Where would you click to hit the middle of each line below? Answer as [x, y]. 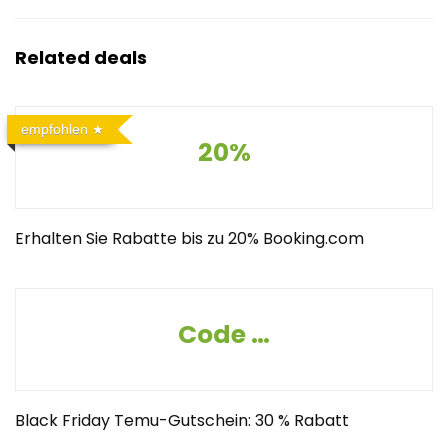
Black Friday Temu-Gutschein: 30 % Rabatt [182, 420]
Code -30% [260, 334]
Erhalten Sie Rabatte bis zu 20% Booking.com [189, 238]
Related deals [81, 57]
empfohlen [54, 129]
